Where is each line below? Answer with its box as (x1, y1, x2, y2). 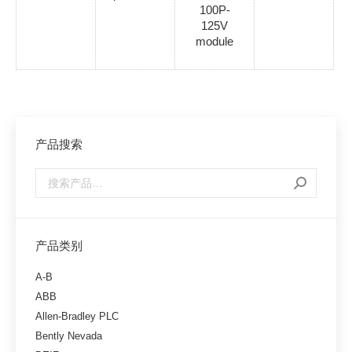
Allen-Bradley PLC (35, 310, 119, 323)
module (196, 35, 233, 49)
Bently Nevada (35, 330, 102, 343)
